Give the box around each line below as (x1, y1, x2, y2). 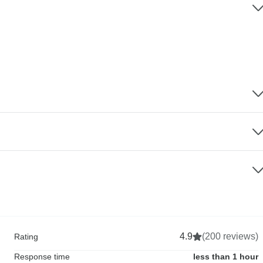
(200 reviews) (202, 231, 258, 241)
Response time (14, 251, 70, 261)
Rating (14, 231, 38, 241)
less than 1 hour (193, 251, 258, 261)
